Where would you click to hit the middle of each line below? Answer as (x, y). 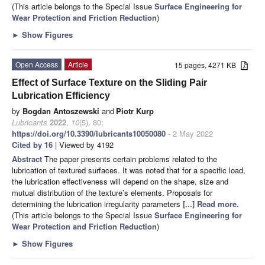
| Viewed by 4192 (83, 144)
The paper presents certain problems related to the (131, 159)
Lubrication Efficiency (61, 95)
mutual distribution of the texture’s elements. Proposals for (112, 192)
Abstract (28, 159)
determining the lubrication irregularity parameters (97, 203)
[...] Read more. (211, 203)
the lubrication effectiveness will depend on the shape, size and (120, 181)
